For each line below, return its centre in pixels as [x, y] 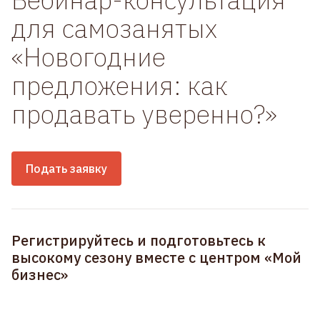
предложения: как [120, 85]
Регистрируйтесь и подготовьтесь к [139, 240]
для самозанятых [114, 28]
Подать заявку [66, 169]
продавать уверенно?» [144, 114]
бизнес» [40, 275]
